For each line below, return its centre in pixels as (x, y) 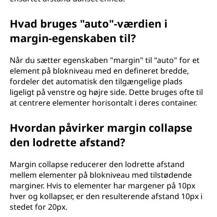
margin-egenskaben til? (73, 38)
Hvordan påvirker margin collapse (101, 127)
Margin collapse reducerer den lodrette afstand (97, 164)
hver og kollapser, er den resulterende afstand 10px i (106, 196)
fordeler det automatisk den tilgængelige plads (96, 81)
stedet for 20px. (39, 207)
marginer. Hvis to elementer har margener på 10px (102, 186)
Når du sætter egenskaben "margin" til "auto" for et (105, 60)
